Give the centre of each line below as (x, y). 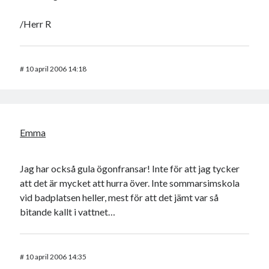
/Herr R (36, 24)
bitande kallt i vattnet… (68, 212)
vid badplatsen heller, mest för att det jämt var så (119, 198)
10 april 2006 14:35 (56, 257)
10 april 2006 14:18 (56, 69)
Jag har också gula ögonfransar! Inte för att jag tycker (130, 169)
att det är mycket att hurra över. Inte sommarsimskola (130, 183)
